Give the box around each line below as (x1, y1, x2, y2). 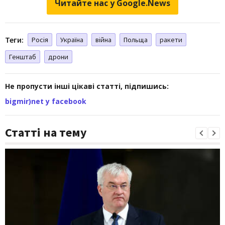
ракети (160, 35, 182, 44)
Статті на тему (5, 124, 87, 140)
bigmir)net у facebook (5, 96, 86, 106)
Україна (60, 35, 83, 44)
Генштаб (9, 52, 36, 61)
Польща (124, 35, 148, 44)
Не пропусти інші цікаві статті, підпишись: (5, 81, 169, 91)
